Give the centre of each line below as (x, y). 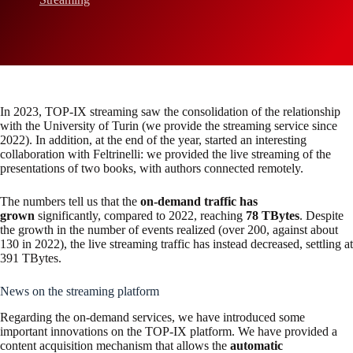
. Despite (321, 216)
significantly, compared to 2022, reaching (140, 216)
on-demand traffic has (199, 201)
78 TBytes (273, 216)
